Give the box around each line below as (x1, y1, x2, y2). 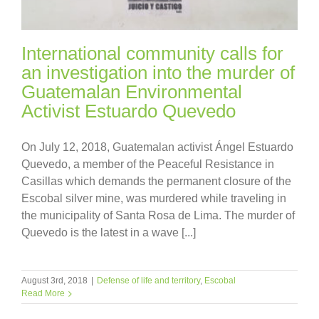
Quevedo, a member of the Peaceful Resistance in (21, 157, 274, 170)
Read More (21, 288, 65, 298)
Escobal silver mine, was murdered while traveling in (21, 192, 286, 204)
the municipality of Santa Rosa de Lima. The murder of (21, 209, 295, 221)
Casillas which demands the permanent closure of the (21, 174, 291, 187)
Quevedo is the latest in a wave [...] (21, 226, 196, 239)
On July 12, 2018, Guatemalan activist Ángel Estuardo (21, 140, 293, 153)
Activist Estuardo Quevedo (21, 100, 236, 122)
